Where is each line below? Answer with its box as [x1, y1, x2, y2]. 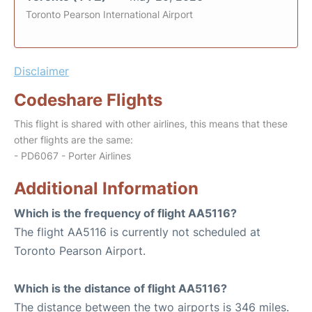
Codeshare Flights [14, 90, 162, 110]
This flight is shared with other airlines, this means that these [14, 118, 288, 130]
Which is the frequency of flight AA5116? [14, 206, 237, 220]
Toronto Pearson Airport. [14, 244, 146, 258]
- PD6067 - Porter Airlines [14, 150, 131, 162]
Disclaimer [14, 64, 69, 78]
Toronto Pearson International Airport [26, 8, 193, 20]
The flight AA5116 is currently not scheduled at [14, 225, 260, 239]
